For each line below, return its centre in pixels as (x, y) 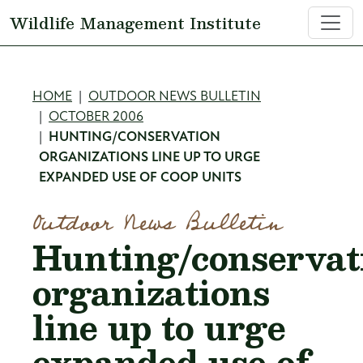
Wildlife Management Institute (135, 23)
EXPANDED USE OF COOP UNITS (140, 178)
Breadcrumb (124, 102)
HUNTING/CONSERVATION (135, 137)
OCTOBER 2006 (96, 117)
